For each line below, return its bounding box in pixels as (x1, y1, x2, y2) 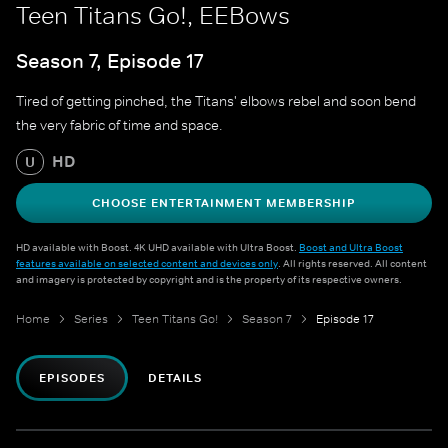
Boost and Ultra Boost (299, 240, 403, 255)
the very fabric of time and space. (16, 116, 223, 135)
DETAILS (147, 370, 203, 387)
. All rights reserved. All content (278, 256, 427, 271)
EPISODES (39, 370, 105, 387)
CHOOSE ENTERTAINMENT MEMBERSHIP (92, 195, 356, 212)
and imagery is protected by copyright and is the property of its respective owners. (16, 272, 402, 287)
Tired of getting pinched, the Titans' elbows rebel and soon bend (16, 92, 416, 111)
